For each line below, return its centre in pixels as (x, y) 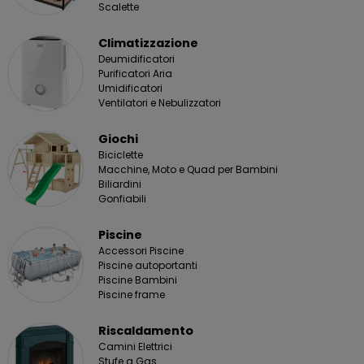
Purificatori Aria (135, 73)
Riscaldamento (146, 330)
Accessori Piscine (141, 250)
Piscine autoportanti (148, 265)
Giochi (118, 139)
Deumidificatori (136, 58)
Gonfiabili (122, 198)
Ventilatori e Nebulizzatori (160, 102)
